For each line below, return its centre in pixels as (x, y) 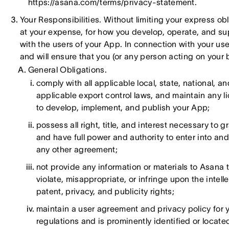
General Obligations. (67, 70)
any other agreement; (77, 149)
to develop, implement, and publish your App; (123, 107)
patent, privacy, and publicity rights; (105, 191)
